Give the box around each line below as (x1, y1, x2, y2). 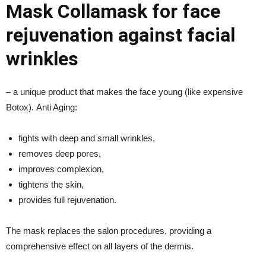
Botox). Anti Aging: (6, 102, 77, 112)
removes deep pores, (18, 148, 101, 159)
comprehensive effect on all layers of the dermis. (6, 240, 194, 251)
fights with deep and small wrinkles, (18, 132, 155, 143)
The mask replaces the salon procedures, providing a (6, 225, 211, 236)
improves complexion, (18, 163, 104, 174)
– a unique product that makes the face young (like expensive (6, 86, 243, 97)
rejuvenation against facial (6, 23, 235, 46)
